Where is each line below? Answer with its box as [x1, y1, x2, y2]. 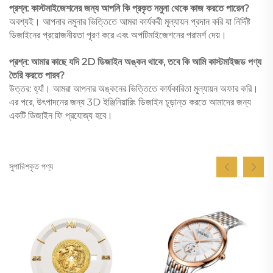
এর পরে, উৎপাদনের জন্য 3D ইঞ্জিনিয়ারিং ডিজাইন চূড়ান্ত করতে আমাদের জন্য [9, 96, 251, 108]
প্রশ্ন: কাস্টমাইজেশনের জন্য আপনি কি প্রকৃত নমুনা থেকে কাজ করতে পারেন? [9, 2, 249, 14]
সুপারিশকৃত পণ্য [9, 161, 53, 172]
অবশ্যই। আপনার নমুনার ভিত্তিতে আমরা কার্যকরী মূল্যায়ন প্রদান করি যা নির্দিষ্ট [9, 15, 250, 27]
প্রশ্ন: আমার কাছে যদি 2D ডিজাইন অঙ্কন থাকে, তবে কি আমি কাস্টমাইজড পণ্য [9, 55, 261, 68]
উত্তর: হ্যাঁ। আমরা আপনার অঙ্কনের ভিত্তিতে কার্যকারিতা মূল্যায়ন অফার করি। [9, 82, 258, 94]
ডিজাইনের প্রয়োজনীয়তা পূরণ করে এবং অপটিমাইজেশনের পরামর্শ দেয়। [9, 29, 227, 41]
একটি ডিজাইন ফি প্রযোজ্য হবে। [9, 109, 113, 121]
